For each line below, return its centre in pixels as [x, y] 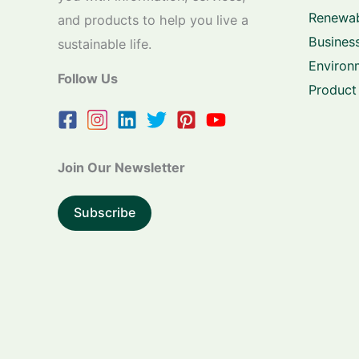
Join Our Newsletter [121, 167]
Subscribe [105, 213]
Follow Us [88, 78]
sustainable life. [105, 44]
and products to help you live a [153, 20]
